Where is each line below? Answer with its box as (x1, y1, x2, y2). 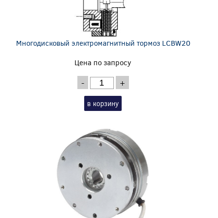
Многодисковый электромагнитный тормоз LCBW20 (16, 37, 190, 48)
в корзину (87, 98, 119, 108)
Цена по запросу (74, 57, 132, 67)
